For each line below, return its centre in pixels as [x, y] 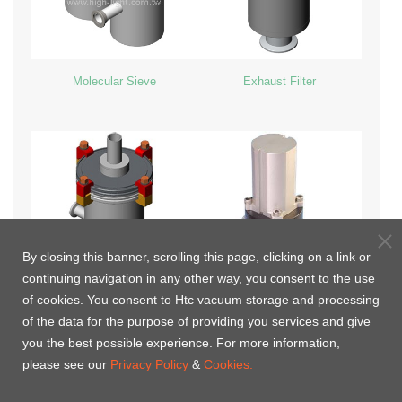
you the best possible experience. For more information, [181, 343]
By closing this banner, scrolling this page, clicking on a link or [197, 257]
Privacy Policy [149, 364]
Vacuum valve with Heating [279, 318]
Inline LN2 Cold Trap [114, 318]
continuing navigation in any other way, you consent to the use [199, 278]
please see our [66, 364]
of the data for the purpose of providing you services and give [197, 321]
